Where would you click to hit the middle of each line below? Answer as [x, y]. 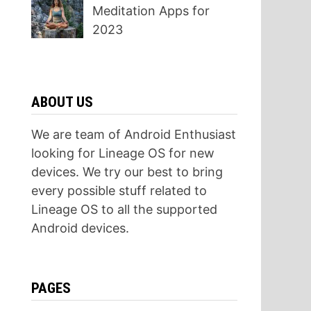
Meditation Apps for [151, 10]
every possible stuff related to [119, 190]
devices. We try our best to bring [127, 171]
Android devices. [80, 228]
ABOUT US [62, 102]
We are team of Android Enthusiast [133, 134]
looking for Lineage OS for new [123, 153]
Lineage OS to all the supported [124, 209]
